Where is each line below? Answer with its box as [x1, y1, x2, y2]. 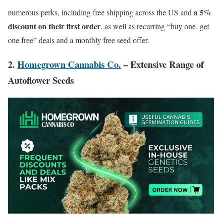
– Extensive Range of [121, 57, 204, 71]
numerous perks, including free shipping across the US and [8, 7, 194, 18]
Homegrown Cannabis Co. [17, 57, 121, 71]
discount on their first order [8, 20, 101, 32]
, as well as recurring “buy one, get [101, 21, 209, 32]
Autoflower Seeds [8, 73, 74, 87]
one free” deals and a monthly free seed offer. [8, 35, 149, 46]
